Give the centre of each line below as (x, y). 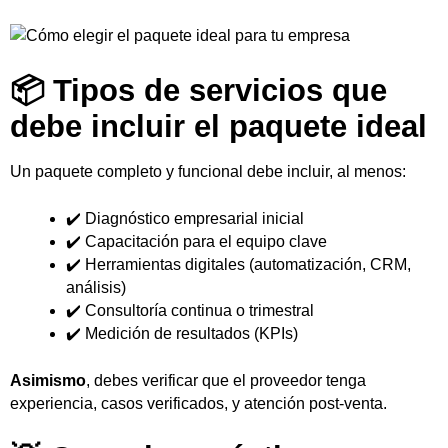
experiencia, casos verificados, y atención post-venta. (198, 403)
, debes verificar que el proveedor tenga (226, 380)
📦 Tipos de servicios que (198, 90)
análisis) (96, 287)
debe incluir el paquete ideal (218, 126)
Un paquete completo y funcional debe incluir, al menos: (208, 171)
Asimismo (48, 380)
